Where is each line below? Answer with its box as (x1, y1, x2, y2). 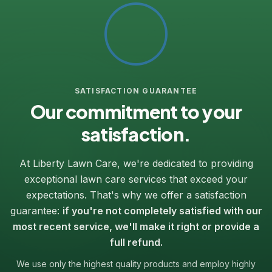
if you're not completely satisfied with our (62, 204, 262, 217)
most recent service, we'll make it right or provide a (13, 220, 259, 233)
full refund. (109, 236, 163, 248)
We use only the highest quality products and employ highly (16, 258, 256, 269)
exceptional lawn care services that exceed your (24, 172, 248, 185)
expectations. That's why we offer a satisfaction (25, 188, 246, 201)
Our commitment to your (30, 100, 242, 123)
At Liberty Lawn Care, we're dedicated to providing (19, 157, 253, 169)
